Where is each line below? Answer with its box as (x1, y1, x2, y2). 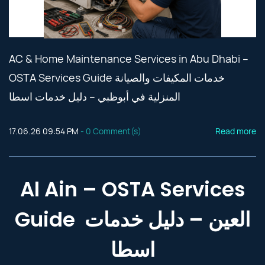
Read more (215, 125, 256, 137)
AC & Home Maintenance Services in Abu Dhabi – (9, 51, 248, 66)
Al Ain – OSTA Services (20, 175, 245, 203)
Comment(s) (91, 125, 141, 137)
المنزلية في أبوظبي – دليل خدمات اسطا (9, 89, 180, 104)
